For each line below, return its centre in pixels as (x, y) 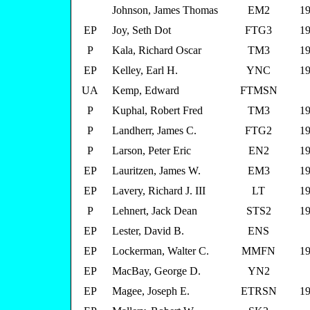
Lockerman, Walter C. (161, 251)
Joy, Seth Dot (142, 30)
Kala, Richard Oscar (157, 50)
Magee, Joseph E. (151, 291)
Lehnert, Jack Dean (155, 211)
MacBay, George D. (156, 271)
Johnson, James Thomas (165, 10)
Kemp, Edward (146, 90)
